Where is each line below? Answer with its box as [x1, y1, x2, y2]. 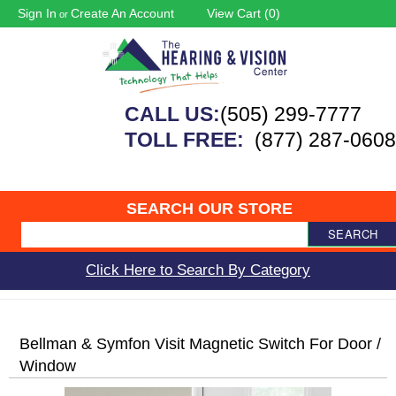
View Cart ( [207, 6, 269, 20]
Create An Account [71, 6, 174, 20]
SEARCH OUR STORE [126, 199, 293, 217]
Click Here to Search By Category [86, 261, 310, 278]
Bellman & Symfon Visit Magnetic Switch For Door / [19, 334, 381, 353]
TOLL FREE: [125, 127, 249, 151]
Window [19, 356, 76, 375]
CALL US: [125, 102, 220, 126]
